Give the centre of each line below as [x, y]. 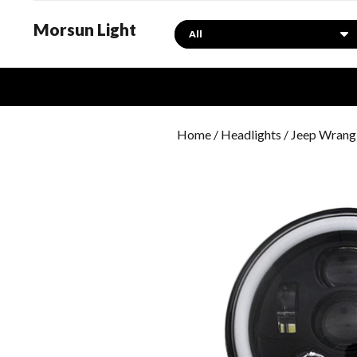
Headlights [251, 134]
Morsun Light [85, 29]
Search [192, 28]
